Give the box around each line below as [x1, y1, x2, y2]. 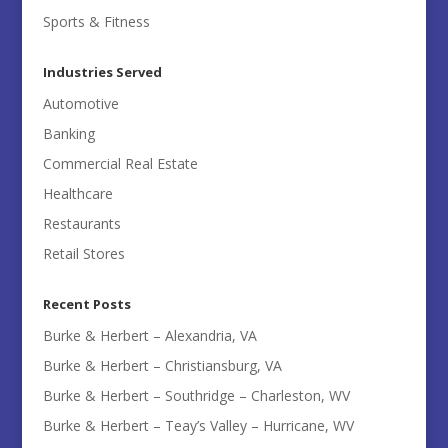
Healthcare [42, 184, 113, 204]
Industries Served [42, 63, 162, 82]
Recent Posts [42, 295, 131, 314]
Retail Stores [42, 244, 125, 264]
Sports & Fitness [42, 12, 150, 32]
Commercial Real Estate [42, 154, 198, 174]
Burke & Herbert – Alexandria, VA [42, 326, 257, 346]
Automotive [42, 94, 119, 114]
